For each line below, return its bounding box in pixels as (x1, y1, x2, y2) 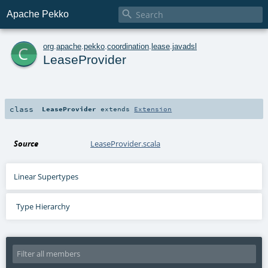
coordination (107, 41, 149, 51)
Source (14, 138, 39, 149)
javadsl (172, 41, 197, 51)
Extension (134, 104, 172, 113)
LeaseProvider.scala (90, 138, 161, 149)
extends (96, 104, 135, 113)
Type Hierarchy (16, 200, 70, 212)
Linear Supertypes (14, 170, 79, 182)
